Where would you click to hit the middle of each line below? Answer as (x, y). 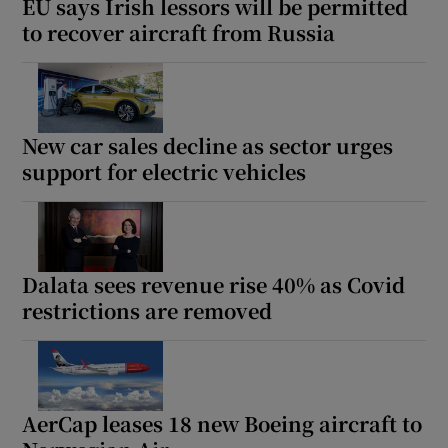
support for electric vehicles (164, 172)
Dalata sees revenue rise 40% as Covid (214, 285)
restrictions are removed (147, 311)
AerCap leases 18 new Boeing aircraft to (222, 424)
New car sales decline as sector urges (208, 146)
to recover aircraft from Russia (179, 33)
